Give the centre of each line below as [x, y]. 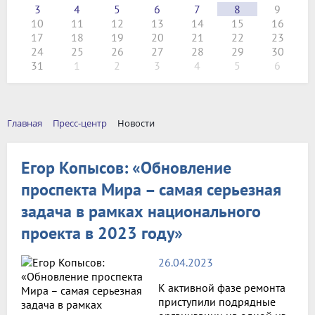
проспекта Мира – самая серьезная [151, 189]
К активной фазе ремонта [221, 287]
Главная [25, 123]
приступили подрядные [217, 301]
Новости [136, 123]
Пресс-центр [80, 123]
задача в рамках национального [141, 211]
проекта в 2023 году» [102, 233]
